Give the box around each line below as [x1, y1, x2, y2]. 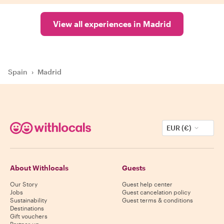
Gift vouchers [10, 212, 47, 219]
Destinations [10, 204, 44, 211]
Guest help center [122, 180, 172, 187]
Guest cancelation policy [122, 188, 190, 195]
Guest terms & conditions [122, 196, 193, 203]
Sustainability [10, 196, 47, 203]
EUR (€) [166, 123, 191, 132]
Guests [122, 163, 145, 172]
